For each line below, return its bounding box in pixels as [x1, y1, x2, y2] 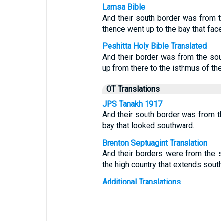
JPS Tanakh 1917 [102, 99, 162, 109]
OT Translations [106, 84, 160, 94]
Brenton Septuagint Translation [102, 138, 207, 147]
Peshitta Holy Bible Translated [102, 41, 207, 51]
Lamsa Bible [102, 2, 145, 12]
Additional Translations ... [102, 177, 187, 186]
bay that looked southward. [102, 121, 194, 130]
